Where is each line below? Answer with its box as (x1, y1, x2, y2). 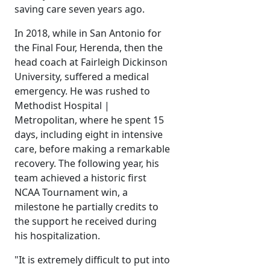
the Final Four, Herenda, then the (14, 41, 163, 55)
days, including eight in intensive (14, 128, 163, 142)
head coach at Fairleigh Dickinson (14, 55, 168, 69)
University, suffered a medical (14, 70, 149, 84)
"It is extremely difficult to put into (14, 253, 170, 267)
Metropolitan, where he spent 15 (14, 113, 164, 127)
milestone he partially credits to (14, 200, 159, 214)
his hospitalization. (14, 229, 100, 243)
